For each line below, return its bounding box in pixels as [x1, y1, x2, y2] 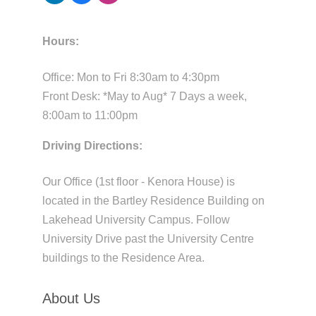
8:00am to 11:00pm [42, 109, 138, 122]
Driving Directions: [42, 140, 142, 152]
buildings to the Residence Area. [42, 252, 205, 265]
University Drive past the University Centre [42, 233, 254, 245]
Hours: [42, 35, 79, 48]
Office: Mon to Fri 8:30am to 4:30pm [42, 71, 219, 84]
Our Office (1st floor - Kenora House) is [42, 176, 235, 188]
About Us [42, 291, 100, 307]
